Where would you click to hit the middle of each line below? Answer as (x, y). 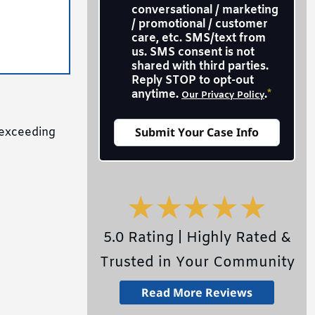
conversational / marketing (205, 10)
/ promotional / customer (200, 24)
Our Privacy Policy (223, 95)
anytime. (156, 94)
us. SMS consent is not (193, 52)
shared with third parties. (200, 66)
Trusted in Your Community (197, 262)
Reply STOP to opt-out (193, 80)
